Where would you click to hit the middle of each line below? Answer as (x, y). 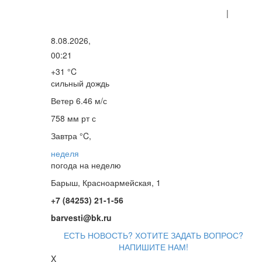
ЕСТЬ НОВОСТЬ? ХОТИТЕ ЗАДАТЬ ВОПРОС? (154, 235)
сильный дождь (80, 83)
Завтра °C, (71, 136)
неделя (65, 153)
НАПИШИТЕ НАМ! (154, 247)
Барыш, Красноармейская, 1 (106, 182)
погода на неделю (86, 165)
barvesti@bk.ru (81, 218)
